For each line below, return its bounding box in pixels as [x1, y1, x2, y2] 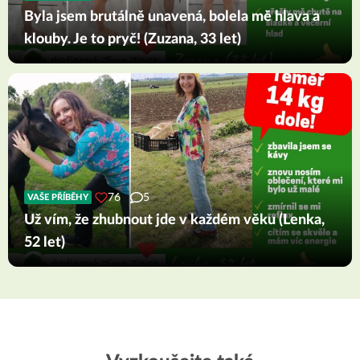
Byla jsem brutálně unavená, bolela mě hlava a [24, 9, 320, 24]
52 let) [24, 235, 65, 250]
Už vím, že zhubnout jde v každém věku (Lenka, [24, 212, 325, 227]
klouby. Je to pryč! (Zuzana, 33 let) [24, 31, 241, 47]
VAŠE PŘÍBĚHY [27, 193, 88, 202]
